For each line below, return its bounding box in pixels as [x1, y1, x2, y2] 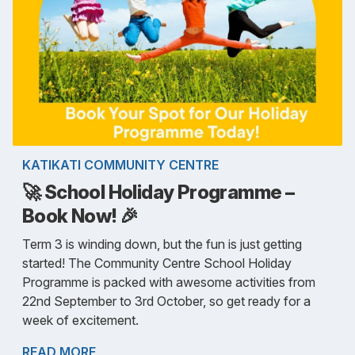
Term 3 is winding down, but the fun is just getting [22, 235, 302, 252]
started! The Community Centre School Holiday [22, 254, 292, 271]
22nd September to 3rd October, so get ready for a [22, 292, 311, 309]
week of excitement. [22, 311, 139, 328]
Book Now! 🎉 [22, 204, 139, 227]
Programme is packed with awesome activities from [22, 273, 315, 290]
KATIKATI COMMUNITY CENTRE [22, 156, 219, 173]
